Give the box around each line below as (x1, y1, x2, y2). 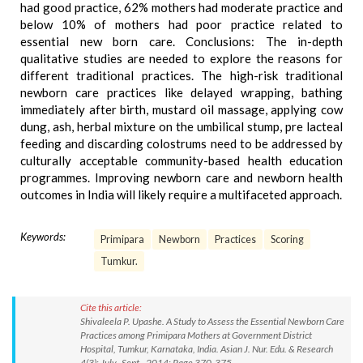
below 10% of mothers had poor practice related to (20, 17, 343, 32)
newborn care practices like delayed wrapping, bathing (20, 85, 343, 100)
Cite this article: (80, 301, 142, 314)
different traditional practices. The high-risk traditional (20, 68, 343, 83)
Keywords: (20, 230, 66, 243)
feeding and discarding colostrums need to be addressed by (20, 136, 343, 151)
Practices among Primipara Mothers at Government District (80, 329, 312, 341)
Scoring (271, 233, 304, 246)
